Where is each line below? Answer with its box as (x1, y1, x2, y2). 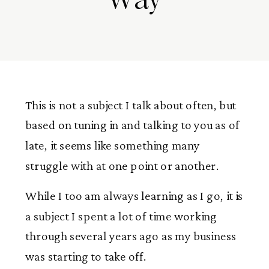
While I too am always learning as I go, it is (25, 189, 243, 203)
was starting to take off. (25, 249, 147, 264)
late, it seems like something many (25, 138, 201, 153)
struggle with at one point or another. (25, 159, 219, 172)
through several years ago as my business (25, 229, 237, 243)
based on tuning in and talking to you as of (25, 118, 240, 132)
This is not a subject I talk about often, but (25, 98, 237, 112)
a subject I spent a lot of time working (25, 209, 217, 223)
